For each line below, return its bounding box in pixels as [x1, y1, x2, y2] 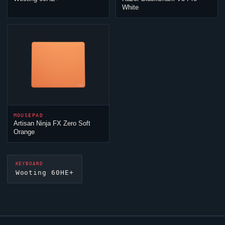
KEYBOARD [15, 160, 43, 166]
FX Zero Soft [50, 120, 90, 128]
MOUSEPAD [13, 113, 44, 119]
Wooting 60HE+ [15, 168, 74, 176]
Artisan [13, 120, 36, 128]
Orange [13, 128, 35, 136]
